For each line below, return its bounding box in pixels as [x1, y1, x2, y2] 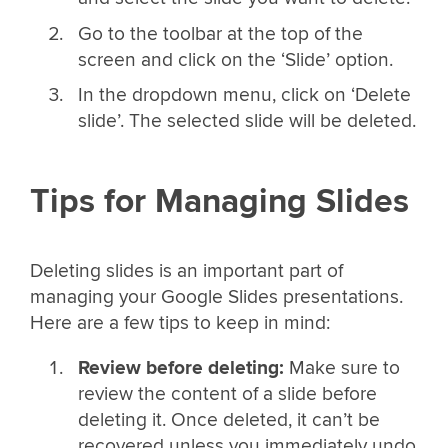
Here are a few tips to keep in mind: [30, 311, 330, 336]
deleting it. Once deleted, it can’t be [77, 408, 380, 433]
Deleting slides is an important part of [30, 259, 343, 284]
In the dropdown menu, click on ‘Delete [77, 83, 411, 108]
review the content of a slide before [77, 382, 377, 407]
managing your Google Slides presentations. [30, 285, 403, 310]
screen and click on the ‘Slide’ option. [77, 47, 393, 72]
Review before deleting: [77, 356, 284, 381]
